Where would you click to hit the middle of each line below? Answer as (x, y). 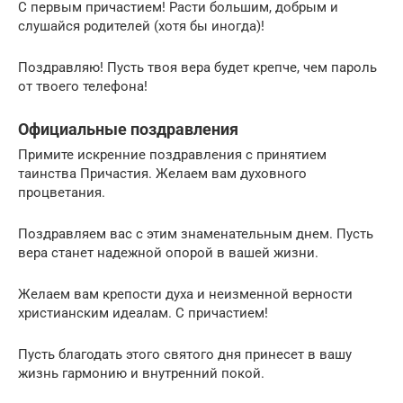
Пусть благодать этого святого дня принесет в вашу (185, 355)
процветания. (62, 193)
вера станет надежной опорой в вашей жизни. (168, 253)
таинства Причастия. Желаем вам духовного (162, 174)
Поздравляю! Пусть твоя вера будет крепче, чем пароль (197, 68)
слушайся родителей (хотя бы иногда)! (141, 27)
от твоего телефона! (83, 87)
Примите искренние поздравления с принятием (172, 155)
